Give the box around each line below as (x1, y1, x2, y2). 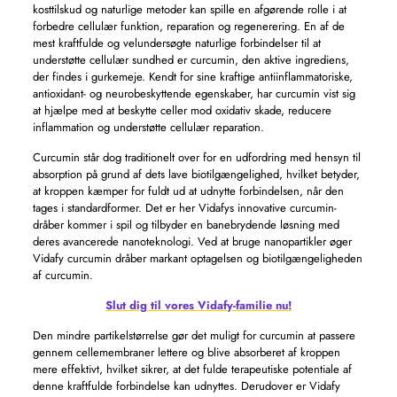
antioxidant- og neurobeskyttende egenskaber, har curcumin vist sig (32, 85, 355, 102)
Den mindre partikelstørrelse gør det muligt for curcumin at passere (32, 327, 355, 344)
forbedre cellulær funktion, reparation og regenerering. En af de (32, 18, 345, 35)
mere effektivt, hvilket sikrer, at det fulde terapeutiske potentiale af (32, 361, 352, 378)
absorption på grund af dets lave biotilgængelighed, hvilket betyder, (32, 166, 360, 183)
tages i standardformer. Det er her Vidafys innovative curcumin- (32, 199, 337, 216)
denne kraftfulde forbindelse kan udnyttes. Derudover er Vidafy (32, 378, 340, 394)
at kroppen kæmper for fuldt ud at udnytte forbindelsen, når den (32, 183, 344, 199)
